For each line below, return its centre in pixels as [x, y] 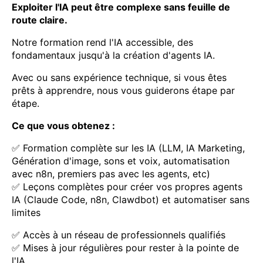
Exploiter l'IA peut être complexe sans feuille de [121, 7]
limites [26, 213]
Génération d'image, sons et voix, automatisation [121, 161]
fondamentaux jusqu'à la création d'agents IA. [113, 55]
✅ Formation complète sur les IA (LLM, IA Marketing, [128, 148]
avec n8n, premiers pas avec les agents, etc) [111, 174]
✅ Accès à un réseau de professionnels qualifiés [119, 235]
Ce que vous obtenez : [63, 126]
